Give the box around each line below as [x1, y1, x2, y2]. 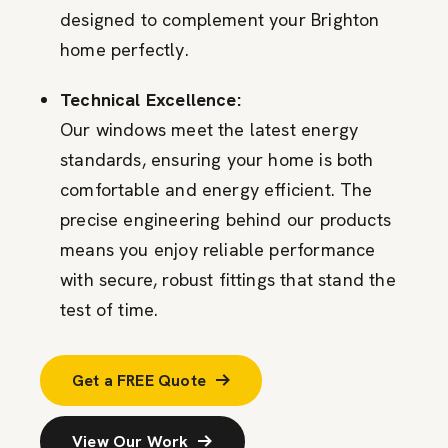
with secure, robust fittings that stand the [60, 267, 396, 291]
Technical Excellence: [60, 87, 241, 111]
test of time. [60, 297, 159, 321]
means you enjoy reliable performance [60, 237, 376, 261]
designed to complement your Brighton [60, 7, 380, 31]
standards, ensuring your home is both [60, 147, 374, 171]
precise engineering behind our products [60, 207, 392, 231]
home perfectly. [60, 37, 189, 61]
